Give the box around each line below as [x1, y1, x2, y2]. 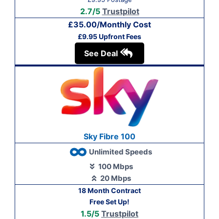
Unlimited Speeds [88, 147, 152, 156]
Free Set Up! [89, 197, 130, 206]
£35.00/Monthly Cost [68, 19, 151, 29]
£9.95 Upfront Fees [78, 32, 141, 41]
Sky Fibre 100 [84, 131, 135, 142]
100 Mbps [98, 161, 133, 171]
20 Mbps [100, 173, 131, 183]
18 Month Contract [78, 186, 141, 195]
